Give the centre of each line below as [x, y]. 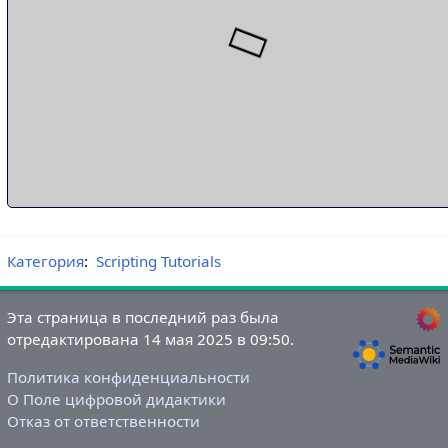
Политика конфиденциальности [128, 376]
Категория [45, 261]
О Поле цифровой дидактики [116, 398]
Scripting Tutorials [158, 261]
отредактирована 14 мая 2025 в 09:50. [150, 339]
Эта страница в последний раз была [142, 317]
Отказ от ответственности [103, 420]
